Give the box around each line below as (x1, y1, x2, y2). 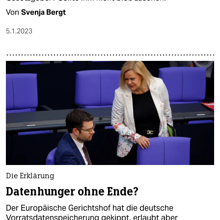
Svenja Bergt (21, 7, 66, 17)
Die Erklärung (6, 173, 55, 181)
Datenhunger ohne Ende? (6, 185, 139, 199)
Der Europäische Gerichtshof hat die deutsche (6, 203, 173, 214)
